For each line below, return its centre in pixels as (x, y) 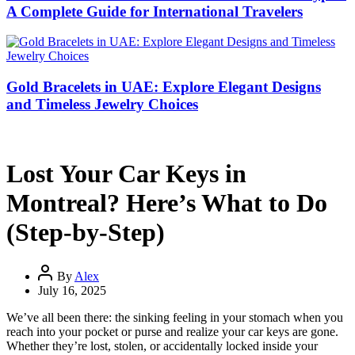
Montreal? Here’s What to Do (167, 203)
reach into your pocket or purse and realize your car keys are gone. (172, 331)
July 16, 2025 (72, 290)
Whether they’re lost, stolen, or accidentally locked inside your (162, 345)
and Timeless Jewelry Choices (102, 105)
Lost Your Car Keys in (126, 174)
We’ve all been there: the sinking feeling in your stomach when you (175, 317)
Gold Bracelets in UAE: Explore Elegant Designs (164, 87)
